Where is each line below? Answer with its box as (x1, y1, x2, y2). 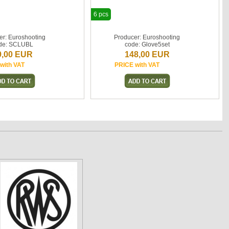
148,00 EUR (124, 50, 170, 59)
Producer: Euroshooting (114, 34, 180, 41)
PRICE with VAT (114, 61, 159, 68)
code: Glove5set (124, 41, 170, 48)
